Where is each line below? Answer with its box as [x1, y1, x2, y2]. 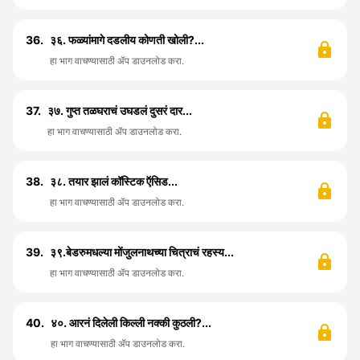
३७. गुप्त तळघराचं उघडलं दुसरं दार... [47, 104, 192, 117]
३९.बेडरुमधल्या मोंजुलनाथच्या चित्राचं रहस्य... [50, 245, 234, 259]
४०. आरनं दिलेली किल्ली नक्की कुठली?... [51, 316, 211, 329]
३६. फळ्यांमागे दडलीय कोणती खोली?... [50, 33, 204, 47]
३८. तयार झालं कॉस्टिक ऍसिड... [50, 174, 178, 188]
